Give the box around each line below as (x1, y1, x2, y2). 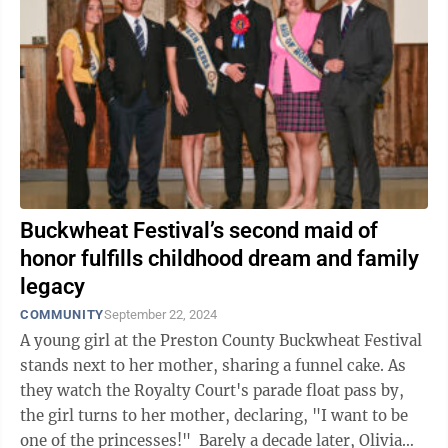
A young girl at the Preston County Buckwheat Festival (20, 331, 422, 350)
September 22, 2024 (103, 307, 217, 322)
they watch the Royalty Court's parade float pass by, (20, 381, 404, 400)
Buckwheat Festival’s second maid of (20, 218, 378, 243)
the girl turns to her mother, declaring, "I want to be (20, 406, 408, 425)
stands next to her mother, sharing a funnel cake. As (20, 356, 406, 375)
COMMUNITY (20, 307, 104, 322)
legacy (20, 274, 85, 299)
